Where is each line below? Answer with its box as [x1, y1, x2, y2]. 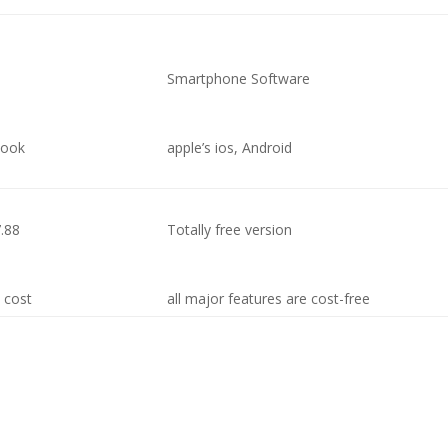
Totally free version [167, 220, 293, 239]
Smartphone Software [167, 69, 311, 88]
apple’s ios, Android [167, 138, 293, 157]
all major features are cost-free [167, 289, 371, 308]
